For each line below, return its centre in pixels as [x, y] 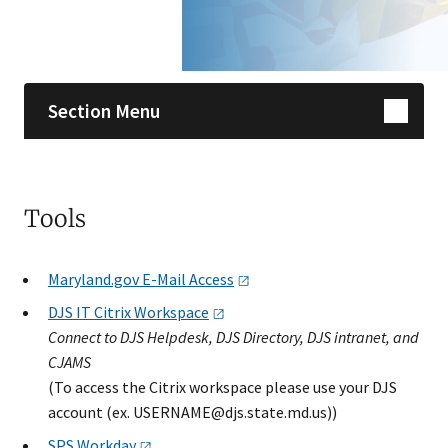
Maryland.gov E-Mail [118, 279]
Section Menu [104, 110]
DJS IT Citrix [91, 312]
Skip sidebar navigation [101, 35]
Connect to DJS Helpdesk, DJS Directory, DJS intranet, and [233, 337]
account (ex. [90, 412]
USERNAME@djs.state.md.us [230, 412]
